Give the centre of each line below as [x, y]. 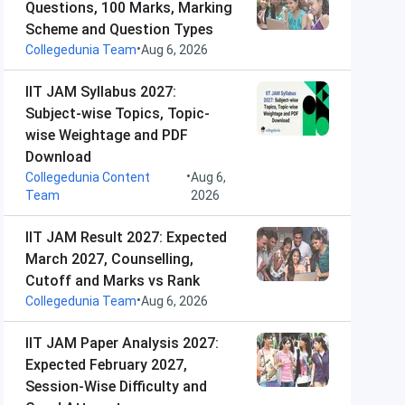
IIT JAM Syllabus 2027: [101, 92]
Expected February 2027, [106, 365]
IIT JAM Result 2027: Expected [126, 237]
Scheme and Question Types [119, 29]
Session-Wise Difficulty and [116, 386]
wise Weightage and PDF [107, 135]
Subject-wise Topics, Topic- [118, 113]
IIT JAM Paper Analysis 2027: [122, 343]
